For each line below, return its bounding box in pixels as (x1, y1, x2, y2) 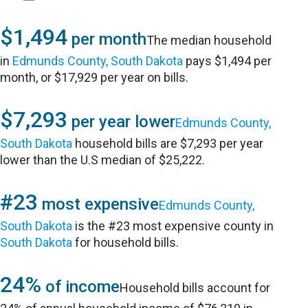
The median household (146, 33, 272, 47)
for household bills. (72, 235, 179, 250)
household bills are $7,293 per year (72, 136, 264, 151)
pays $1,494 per (183, 54, 272, 68)
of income (41, 277, 120, 296)
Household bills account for (120, 280, 271, 295)
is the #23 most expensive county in (72, 219, 274, 233)
